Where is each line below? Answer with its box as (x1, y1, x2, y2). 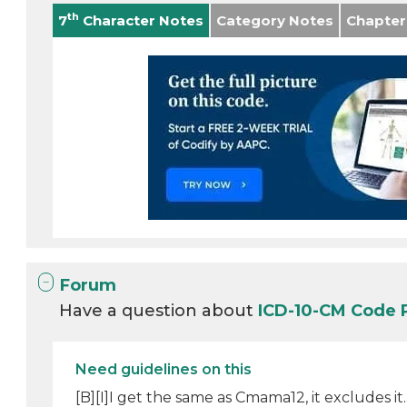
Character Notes (79, 12, 204, 29)
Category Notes (216, 12, 334, 29)
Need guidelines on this (75, 361, 253, 378)
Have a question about (59, 301, 259, 321)
